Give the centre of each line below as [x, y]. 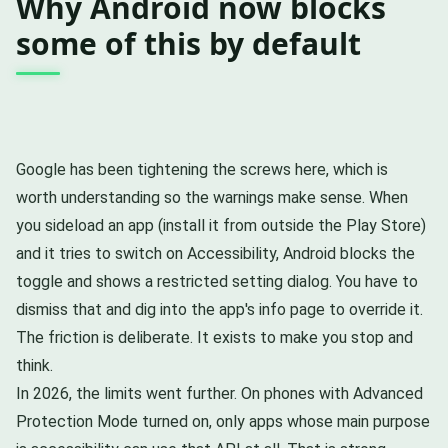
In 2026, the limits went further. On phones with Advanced [219, 394]
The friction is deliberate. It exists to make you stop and [214, 338]
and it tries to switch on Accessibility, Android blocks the [215, 254]
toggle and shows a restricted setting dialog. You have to [217, 282]
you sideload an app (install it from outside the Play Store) [221, 226]
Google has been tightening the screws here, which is [202, 170]
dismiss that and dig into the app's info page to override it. [219, 310]
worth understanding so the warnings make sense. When [212, 198]
